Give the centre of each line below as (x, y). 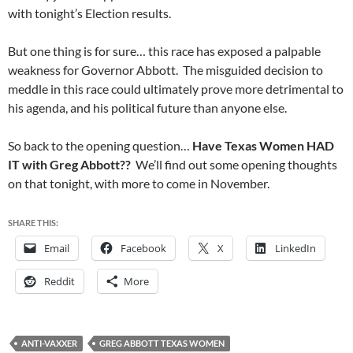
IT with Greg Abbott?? (69, 164)
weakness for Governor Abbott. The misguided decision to (165, 70)
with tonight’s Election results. (89, 13)
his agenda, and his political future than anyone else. (147, 108)
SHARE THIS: (33, 223)
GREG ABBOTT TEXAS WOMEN (162, 343)
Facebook (143, 248)
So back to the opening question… (100, 145)
